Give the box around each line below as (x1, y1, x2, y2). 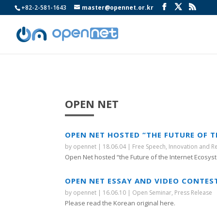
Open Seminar (132, 188, 172, 197)
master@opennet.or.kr (82, 3, 154, 12)
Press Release (174, 188, 213, 197)
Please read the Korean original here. (65, 199, 176, 208)
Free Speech (132, 142, 166, 151)
